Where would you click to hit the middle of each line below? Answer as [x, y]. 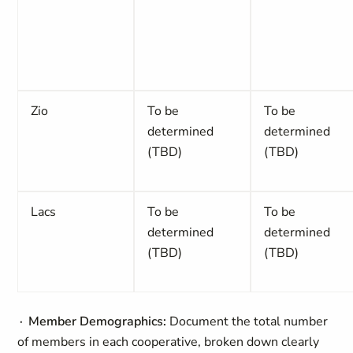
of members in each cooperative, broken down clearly [169, 342]
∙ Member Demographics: [92, 321]
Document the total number [247, 321]
